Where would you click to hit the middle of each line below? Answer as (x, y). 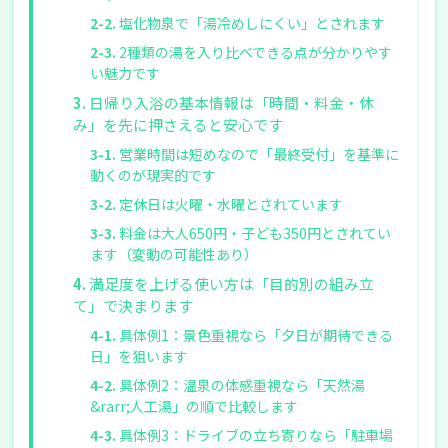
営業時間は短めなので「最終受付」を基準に (258, 154)
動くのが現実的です (152, 175)
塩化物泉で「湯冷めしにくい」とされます (251, 23)
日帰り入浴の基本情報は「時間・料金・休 (231, 102)
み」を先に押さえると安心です (178, 124)
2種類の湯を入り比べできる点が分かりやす (255, 52)
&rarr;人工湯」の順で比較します (193, 406)
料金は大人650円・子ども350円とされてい (254, 233)
